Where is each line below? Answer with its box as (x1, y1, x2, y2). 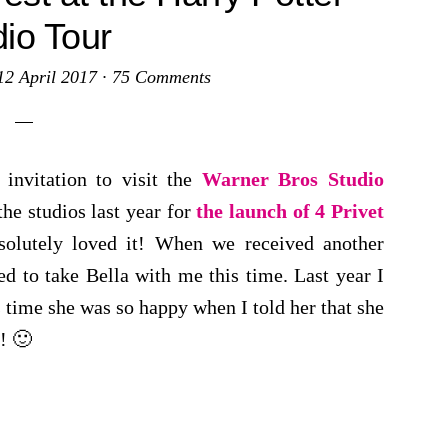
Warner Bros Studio (201, 168, 385, 190)
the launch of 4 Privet (196, 200, 385, 222)
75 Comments (112, 67, 211, 87)
